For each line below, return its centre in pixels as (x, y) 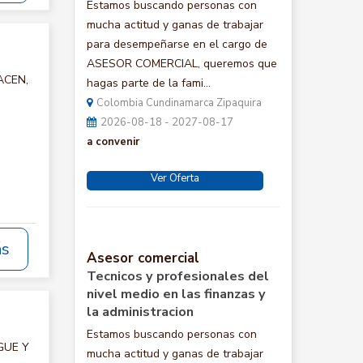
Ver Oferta (175, 178)
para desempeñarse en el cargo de (177, 44)
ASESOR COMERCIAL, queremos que (182, 64)
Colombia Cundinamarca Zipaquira (179, 103)
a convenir (113, 142)
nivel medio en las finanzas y (176, 294)
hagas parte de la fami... (149, 83)
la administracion (140, 312)
